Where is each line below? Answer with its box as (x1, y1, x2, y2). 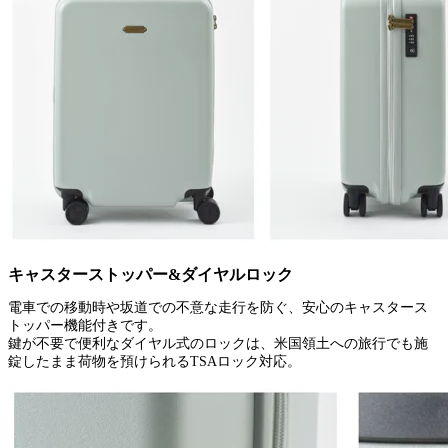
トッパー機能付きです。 (8, 317, 162, 333)
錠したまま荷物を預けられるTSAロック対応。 (8, 353, 301, 369)
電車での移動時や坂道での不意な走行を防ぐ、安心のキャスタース (8, 299, 428, 315)
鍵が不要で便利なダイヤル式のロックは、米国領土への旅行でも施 (8, 335, 428, 351)
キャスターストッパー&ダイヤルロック (8, 265, 293, 283)
